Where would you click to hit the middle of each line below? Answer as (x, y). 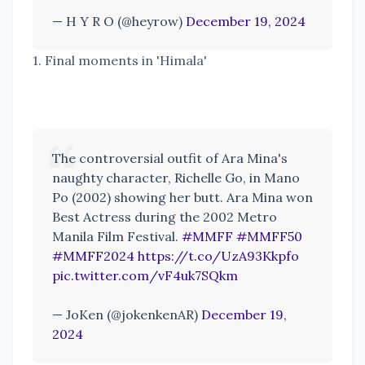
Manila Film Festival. (117, 237)
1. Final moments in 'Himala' (120, 61)
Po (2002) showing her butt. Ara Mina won (182, 198)
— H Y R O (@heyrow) (119, 22)
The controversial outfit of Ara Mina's (170, 158)
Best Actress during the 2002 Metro (165, 217)
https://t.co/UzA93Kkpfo (218, 256)
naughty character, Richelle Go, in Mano (176, 178)
